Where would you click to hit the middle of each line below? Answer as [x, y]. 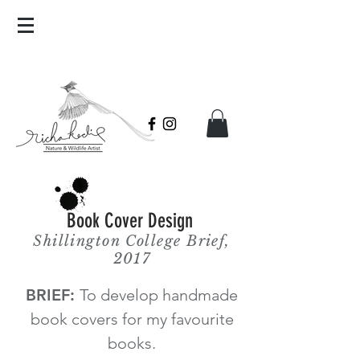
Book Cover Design [129, 220]
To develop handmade [159, 295]
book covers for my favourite [132, 319]
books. [132, 343]
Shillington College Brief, [132, 241]
